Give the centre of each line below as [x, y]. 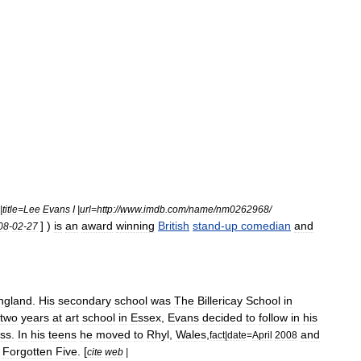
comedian [266, 226]
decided [222, 317]
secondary [85, 301]
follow [273, 317]
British [174, 226]
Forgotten [27, 351]
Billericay [220, 301]
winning [135, 226]
